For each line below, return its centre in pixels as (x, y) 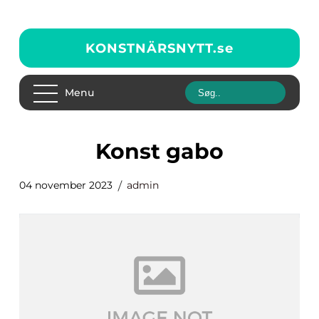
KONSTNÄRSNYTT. (151, 48)
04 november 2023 (66, 185)
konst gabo (167, 151)
